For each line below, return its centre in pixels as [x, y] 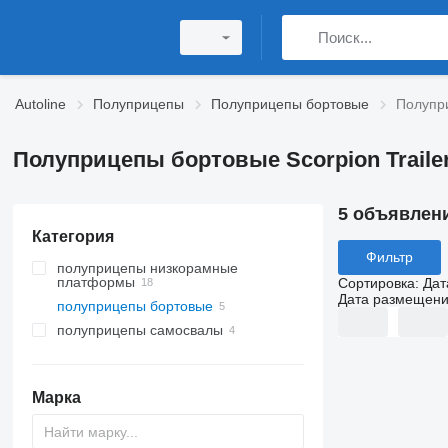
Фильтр [389, 257]
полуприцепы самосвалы [139, 330]
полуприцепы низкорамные [147, 268]
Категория [72, 236]
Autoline [40, 104]
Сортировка [376, 282]
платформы [95, 282]
